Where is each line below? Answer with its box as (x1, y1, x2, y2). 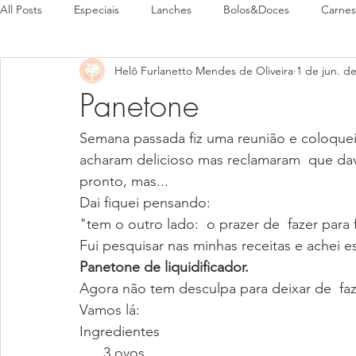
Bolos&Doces (223, 2, 289, 17)
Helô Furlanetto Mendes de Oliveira (114, 63, 293, 78)
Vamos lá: (79, 301, 140, 319)
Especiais (74, 2, 119, 17)
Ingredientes (79, 323, 160, 340)
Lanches (151, 2, 192, 17)
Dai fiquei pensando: (79, 194, 215, 211)
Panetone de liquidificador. (79, 258, 249, 276)
